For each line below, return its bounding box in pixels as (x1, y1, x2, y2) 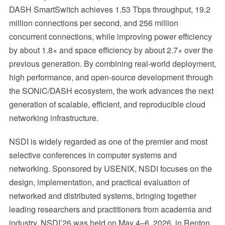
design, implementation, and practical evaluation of (9, 176, 189, 188)
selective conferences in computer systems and (9, 149, 177, 161)
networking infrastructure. (9, 112, 98, 124)
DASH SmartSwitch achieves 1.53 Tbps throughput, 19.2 (9, 4, 210, 16)
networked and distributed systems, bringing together (9, 190, 196, 202)
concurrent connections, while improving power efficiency (9, 31, 212, 43)
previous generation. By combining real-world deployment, (9, 58, 216, 70)
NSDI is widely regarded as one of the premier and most (9, 136, 207, 148)
